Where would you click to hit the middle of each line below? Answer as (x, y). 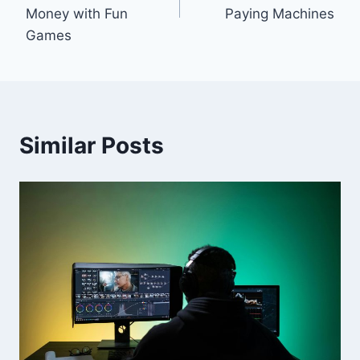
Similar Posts (92, 145)
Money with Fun (77, 14)
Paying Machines (280, 14)
